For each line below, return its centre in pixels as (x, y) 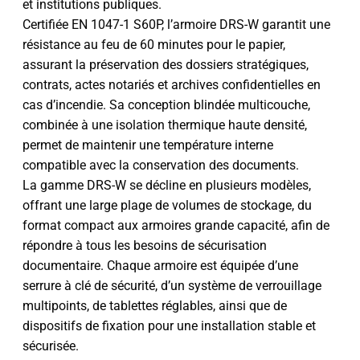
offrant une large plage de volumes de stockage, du (167, 205)
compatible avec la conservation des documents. (161, 165)
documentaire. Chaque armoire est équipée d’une (160, 265)
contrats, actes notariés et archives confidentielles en (172, 84)
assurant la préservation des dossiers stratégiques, (166, 64)
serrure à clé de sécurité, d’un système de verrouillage (172, 285)
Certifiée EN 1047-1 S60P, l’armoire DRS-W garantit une (176, 24)
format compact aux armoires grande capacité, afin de (176, 225)
